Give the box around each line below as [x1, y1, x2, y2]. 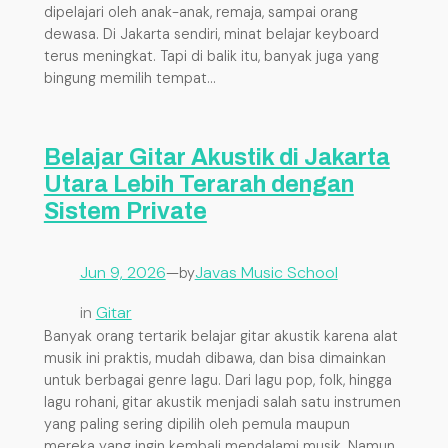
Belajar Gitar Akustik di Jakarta [43, 145, 390, 171]
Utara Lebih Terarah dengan [43, 172, 354, 198]
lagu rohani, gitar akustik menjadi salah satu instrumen [43, 392, 401, 411]
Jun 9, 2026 [79, 261, 166, 283]
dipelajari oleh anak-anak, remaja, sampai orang [43, 3, 358, 22]
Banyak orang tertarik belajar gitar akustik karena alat [43, 326, 398, 345]
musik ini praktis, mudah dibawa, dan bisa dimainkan [43, 348, 386, 367]
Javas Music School [194, 261, 338, 283]
